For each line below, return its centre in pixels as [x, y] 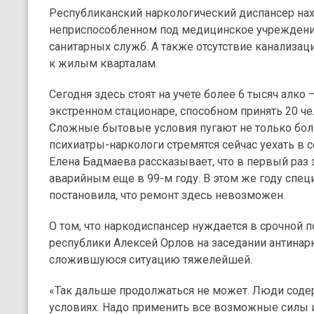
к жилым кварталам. [103, 63]
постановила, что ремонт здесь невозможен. [167, 195]
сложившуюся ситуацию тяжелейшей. [151, 260]
